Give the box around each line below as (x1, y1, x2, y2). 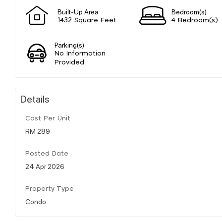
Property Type (25, 185, 74, 192)
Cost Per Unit (25, 115, 70, 122)
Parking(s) (55, 40, 85, 49)
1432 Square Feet (57, 17, 116, 24)
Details (20, 92, 50, 105)
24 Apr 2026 (25, 161, 64, 170)
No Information (55, 50, 106, 57)
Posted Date (25, 150, 68, 157)
